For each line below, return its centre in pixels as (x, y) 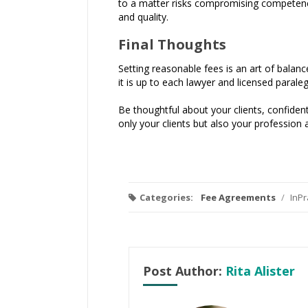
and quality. (143, 17)
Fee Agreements (238, 197)
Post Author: (184, 271)
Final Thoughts (172, 44)
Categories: (166, 197)
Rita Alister (260, 271)
